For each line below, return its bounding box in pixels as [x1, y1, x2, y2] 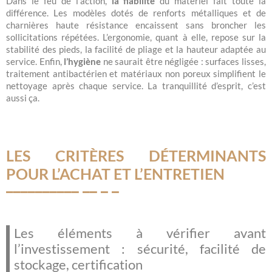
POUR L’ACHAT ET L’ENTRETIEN [6, 164, 225, 183]
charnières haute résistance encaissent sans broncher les [6, 19, 266, 31]
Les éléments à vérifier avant [14, 224, 266, 241]
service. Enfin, [6, 56, 62, 67]
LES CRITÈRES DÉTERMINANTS [6, 146, 266, 165]
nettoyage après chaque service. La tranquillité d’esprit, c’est [6, 80, 266, 92]
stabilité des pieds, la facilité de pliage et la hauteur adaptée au [6, 44, 266, 55]
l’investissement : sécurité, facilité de [14, 240, 266, 257]
